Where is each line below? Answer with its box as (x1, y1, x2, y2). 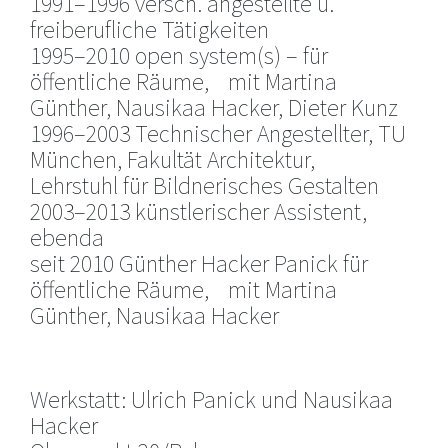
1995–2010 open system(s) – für (30, 39, 328, 71)
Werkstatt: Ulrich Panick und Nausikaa (30, 383, 393, 415)
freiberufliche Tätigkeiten (30, 13, 269, 45)
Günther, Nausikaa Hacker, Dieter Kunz (30, 91, 398, 123)
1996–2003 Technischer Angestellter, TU (30, 117, 406, 149)
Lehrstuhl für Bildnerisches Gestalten (30, 169, 379, 201)
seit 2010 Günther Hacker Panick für (30, 247, 368, 279)
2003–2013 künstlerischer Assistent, (30, 195, 367, 227)
